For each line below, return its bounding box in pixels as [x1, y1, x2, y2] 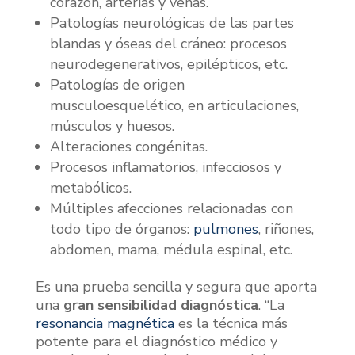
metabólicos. [49, 177, 132, 197]
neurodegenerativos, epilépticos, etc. [49, 54, 288, 74]
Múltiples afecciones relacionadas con [49, 198, 293, 218]
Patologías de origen [49, 74, 185, 94]
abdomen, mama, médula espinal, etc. [49, 239, 292, 259]
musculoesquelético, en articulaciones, [49, 95, 299, 115]
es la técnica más [174, 313, 288, 333]
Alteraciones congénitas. [49, 136, 208, 156]
